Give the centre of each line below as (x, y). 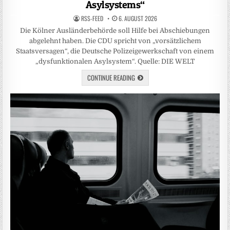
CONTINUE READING (111, 78)
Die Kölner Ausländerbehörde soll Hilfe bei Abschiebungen (115, 31)
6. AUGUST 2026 (137, 18)
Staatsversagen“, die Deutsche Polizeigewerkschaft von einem (115, 51)
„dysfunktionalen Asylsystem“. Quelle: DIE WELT (115, 62)
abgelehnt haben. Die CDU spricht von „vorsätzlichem (115, 41)
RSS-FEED (92, 18)
